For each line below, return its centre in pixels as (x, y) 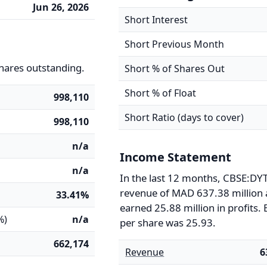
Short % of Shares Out (175, 69)
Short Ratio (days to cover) (184, 117)
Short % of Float (161, 93)
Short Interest (156, 20)
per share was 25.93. (168, 223)
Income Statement (176, 157)
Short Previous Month (175, 44)
